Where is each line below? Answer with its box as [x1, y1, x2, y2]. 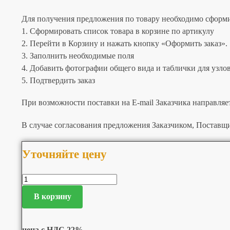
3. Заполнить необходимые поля [21, 51, 134, 60]
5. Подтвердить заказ [21, 75, 95, 85]
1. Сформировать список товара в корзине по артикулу [21, 26, 214, 35]
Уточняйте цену [22, 147, 107, 161]
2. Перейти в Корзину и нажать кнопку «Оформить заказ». [21, 39, 227, 48]
